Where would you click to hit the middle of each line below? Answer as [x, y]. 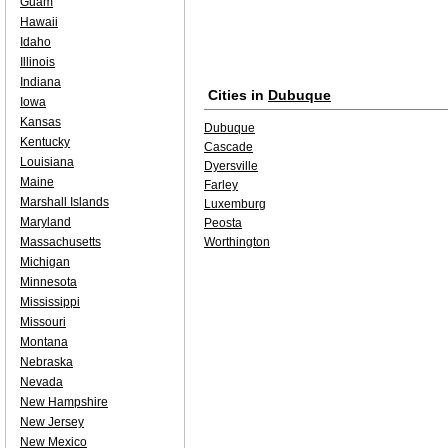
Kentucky [45, 142]
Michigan [45, 262]
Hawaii [39, 22]
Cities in [238, 95]
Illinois [37, 62]
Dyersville [231, 166]
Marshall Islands [64, 202]
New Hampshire [64, 402]
